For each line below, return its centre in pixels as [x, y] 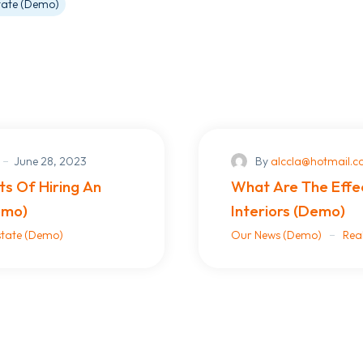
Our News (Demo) [276, 235]
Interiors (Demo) [288, 210]
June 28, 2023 [50, 161]
